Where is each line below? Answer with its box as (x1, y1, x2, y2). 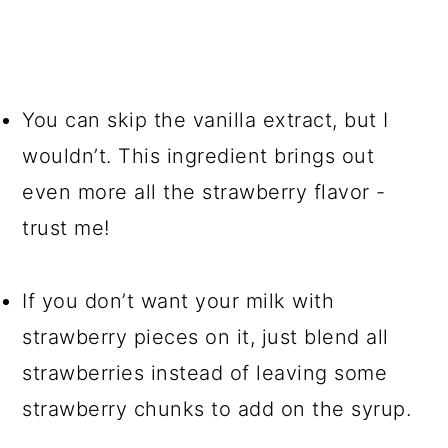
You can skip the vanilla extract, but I (22, 108, 389, 133)
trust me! (22, 216, 110, 241)
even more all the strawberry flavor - (22, 180, 386, 205)
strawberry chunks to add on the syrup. (22, 397, 412, 422)
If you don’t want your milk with (22, 289, 335, 314)
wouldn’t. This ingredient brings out (22, 144, 375, 169)
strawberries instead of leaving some (22, 361, 388, 386)
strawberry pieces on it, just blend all (22, 325, 389, 350)
